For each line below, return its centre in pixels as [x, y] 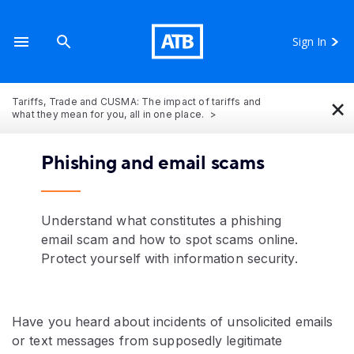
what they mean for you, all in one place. [109, 114]
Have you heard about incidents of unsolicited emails [173, 322]
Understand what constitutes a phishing [162, 220]
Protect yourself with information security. [169, 258]
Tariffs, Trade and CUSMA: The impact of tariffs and [137, 102]
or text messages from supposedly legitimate [147, 341]
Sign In [309, 41]
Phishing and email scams [153, 163]
